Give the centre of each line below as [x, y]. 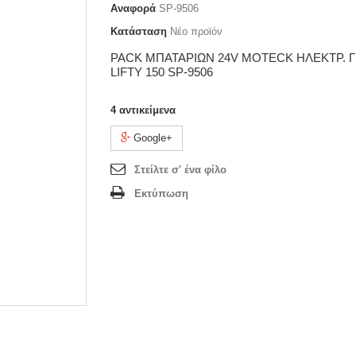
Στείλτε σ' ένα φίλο [180, 170]
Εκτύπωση [161, 194]
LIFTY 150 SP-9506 [162, 72]
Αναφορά [133, 9]
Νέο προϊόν [196, 32]
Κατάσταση [139, 32]
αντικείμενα [147, 110]
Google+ [151, 138]
